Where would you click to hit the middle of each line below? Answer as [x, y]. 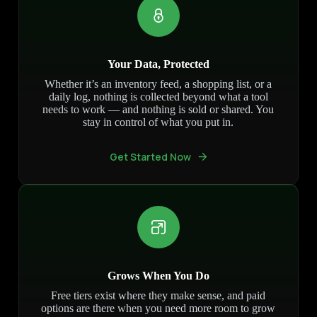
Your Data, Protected [158, 64]
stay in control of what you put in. [158, 122]
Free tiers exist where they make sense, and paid [158, 296]
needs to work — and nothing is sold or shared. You [158, 110]
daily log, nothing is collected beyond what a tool [158, 97]
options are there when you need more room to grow [158, 309]
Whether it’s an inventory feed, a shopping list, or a [158, 84]
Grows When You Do [158, 276]
